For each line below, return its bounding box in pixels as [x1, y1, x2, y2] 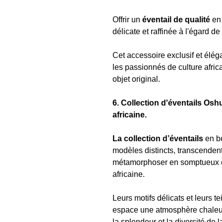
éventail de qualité [140, 15, 210, 24]
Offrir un [112, 15, 140, 24]
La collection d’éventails [112, 134, 205, 143]
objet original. [112, 75, 160, 83]
